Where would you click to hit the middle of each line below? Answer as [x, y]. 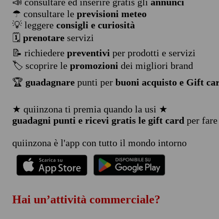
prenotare [44, 38]
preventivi [88, 53]
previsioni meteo [111, 14]
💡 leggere [34, 25]
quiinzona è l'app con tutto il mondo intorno [99, 143]
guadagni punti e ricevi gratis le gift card [98, 120]
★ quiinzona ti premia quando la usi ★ [90, 109]
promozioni [94, 66]
